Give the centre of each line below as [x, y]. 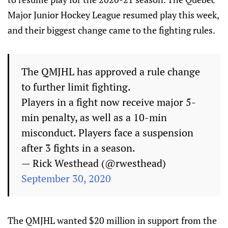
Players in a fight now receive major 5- [109, 102]
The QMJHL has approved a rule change [111, 72]
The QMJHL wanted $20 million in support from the [112, 220]
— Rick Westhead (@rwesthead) [94, 163]
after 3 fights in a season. [78, 148]
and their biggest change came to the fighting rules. [111, 30]
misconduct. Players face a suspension [107, 133]
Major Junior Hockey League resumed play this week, [113, 15]
